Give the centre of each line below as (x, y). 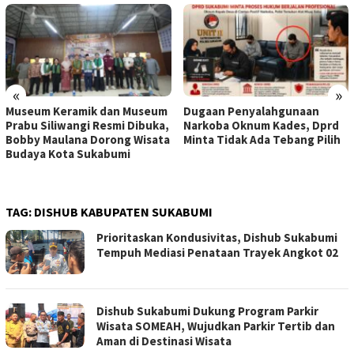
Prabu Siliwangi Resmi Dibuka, (87, 126)
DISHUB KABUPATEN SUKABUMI (123, 212)
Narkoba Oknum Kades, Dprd (261, 126)
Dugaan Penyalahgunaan (251, 111)
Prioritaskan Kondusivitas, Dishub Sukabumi (217, 238)
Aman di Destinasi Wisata (164, 341)
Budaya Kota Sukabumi (68, 154)
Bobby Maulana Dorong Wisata (88, 140)
